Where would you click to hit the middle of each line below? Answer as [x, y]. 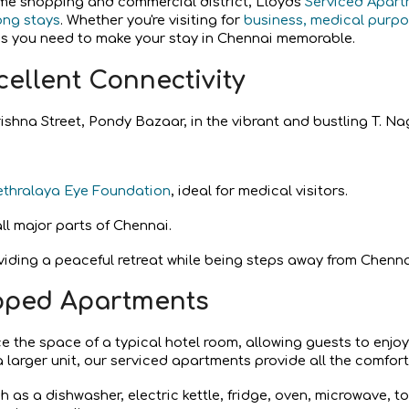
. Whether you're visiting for [152, 20]
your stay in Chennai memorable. [243, 38]
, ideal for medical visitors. [259, 190]
